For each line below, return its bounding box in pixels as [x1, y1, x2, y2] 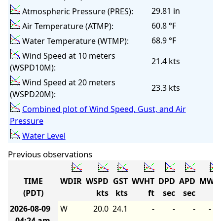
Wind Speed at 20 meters [20, 77, 115, 88]
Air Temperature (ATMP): [20, 21, 113, 32]
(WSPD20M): [9, 89, 56, 100]
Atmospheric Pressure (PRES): [20, 6, 133, 17]
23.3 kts [151, 82, 180, 94]
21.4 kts [151, 56, 180, 67]
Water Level [22, 130, 66, 142]
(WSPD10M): [9, 62, 56, 74]
